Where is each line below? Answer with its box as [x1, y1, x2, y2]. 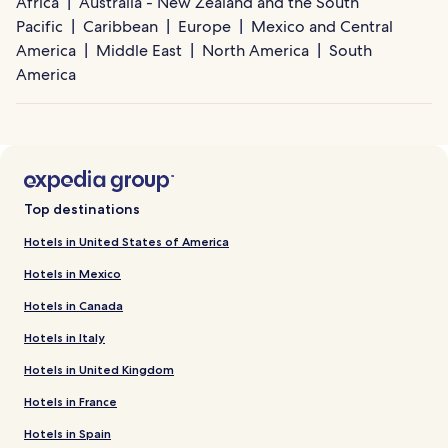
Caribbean [83, 16, 158, 38]
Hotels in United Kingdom [24, 362, 174, 378]
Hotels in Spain [24, 426, 111, 442]
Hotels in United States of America [24, 234, 229, 250]
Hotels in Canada [24, 298, 123, 314]
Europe [178, 16, 231, 38]
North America [202, 40, 309, 62]
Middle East [96, 40, 182, 62]
